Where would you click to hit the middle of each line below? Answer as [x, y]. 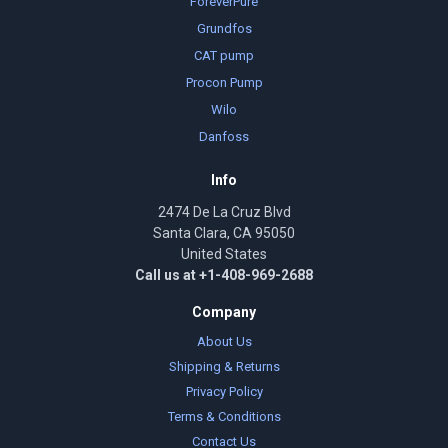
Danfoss [224, 136]
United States [224, 253]
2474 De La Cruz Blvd [224, 211]
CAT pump [224, 56]
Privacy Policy [224, 391]
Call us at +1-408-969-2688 [224, 274]
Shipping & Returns [224, 366]
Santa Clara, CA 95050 [224, 232]
